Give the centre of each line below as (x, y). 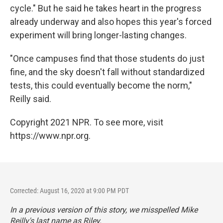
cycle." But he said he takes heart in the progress (106, 8)
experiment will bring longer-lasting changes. (98, 35)
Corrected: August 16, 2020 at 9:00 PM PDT (69, 190)
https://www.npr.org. (50, 135)
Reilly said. (31, 99)
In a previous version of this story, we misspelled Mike (104, 210)
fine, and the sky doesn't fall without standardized (107, 72)
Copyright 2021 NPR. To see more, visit (87, 122)
